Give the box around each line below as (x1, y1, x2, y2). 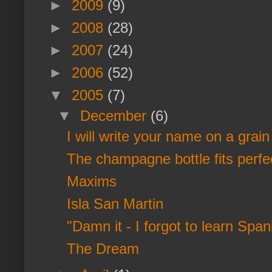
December (80, 107, 151, 124)
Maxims (66, 172, 117, 189)
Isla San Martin (66, 195, 163, 212)
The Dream (66, 240, 139, 257)
